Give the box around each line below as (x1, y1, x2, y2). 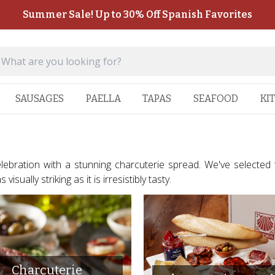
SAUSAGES (15, 93, 64, 104)
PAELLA (85, 93, 121, 104)
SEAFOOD (193, 93, 239, 104)
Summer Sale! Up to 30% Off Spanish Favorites (23, 9, 252, 20)
